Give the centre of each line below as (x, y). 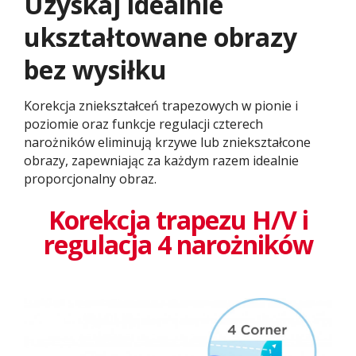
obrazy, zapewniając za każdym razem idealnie (161, 161)
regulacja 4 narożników (178, 244)
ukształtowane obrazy (161, 37)
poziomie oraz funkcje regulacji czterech (143, 124)
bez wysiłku (95, 70)
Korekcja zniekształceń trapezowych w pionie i (161, 106)
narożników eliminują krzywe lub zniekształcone (167, 143)
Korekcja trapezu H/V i (178, 219)
